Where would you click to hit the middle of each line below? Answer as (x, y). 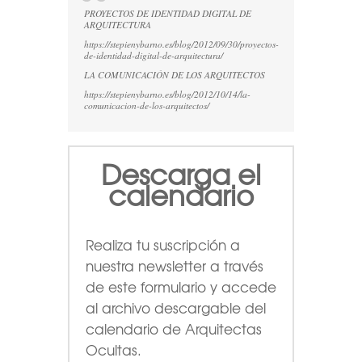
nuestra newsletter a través (175, 265)
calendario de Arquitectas (174, 328)
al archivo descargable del (176, 307)
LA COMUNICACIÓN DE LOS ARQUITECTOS (175, 74)
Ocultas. (114, 349)
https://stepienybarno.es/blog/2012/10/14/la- (167, 94)
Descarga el (181, 173)
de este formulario (148, 286)
